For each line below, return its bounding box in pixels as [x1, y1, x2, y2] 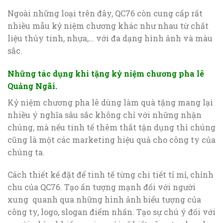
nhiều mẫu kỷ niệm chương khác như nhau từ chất [7, 20, 209, 31]
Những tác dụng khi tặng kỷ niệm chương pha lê [7, 68, 204, 79]
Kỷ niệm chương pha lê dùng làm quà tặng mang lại [7, 97, 213, 108]
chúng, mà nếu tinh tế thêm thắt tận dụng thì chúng [7, 121, 216, 132]
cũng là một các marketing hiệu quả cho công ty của [7, 134, 216, 145]
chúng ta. [7, 146, 45, 157]
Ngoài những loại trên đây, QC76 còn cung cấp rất [7, 7, 203, 18]
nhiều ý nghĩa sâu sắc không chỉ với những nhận [7, 109, 202, 120]
